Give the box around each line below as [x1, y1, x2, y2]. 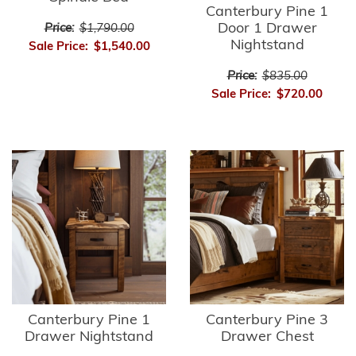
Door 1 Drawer [217, 21, 317, 37]
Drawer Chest [220, 330, 314, 345]
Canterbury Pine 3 [206, 313, 328, 328]
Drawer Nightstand [25, 330, 153, 345]
